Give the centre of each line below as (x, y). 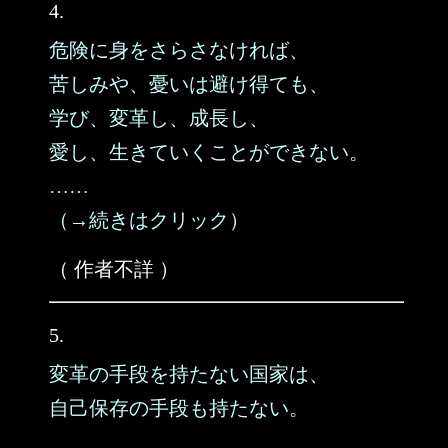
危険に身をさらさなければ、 (179, 50)
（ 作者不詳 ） (114, 269)
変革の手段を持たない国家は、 (189, 374)
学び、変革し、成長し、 (159, 118)
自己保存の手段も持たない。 (179, 408)
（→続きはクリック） (149, 220)
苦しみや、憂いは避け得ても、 (189, 84)
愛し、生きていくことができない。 (209, 152)
